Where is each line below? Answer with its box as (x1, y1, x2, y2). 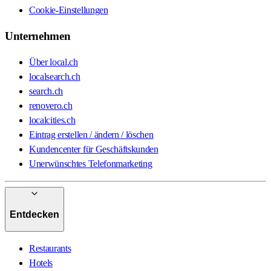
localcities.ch (29, 114, 76, 125)
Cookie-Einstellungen (29, 5, 108, 16)
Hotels (29, 257, 53, 268)
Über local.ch (29, 56, 78, 67)
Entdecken (10, 209, 59, 220)
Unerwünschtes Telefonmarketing (29, 158, 152, 169)
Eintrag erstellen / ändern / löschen (29, 129, 154, 140)
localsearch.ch (29, 71, 80, 82)
